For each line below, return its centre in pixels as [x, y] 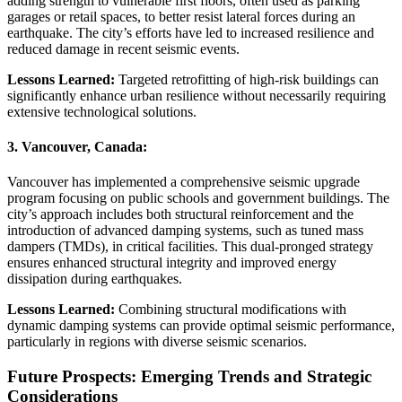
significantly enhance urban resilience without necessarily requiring [197, 95]
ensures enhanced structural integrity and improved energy [172, 263]
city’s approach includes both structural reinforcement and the [180, 214]
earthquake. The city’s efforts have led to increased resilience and [191, 32]
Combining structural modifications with [231, 310]
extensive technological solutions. [102, 111]
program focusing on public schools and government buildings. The [198, 198]
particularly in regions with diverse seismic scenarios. [157, 342]
